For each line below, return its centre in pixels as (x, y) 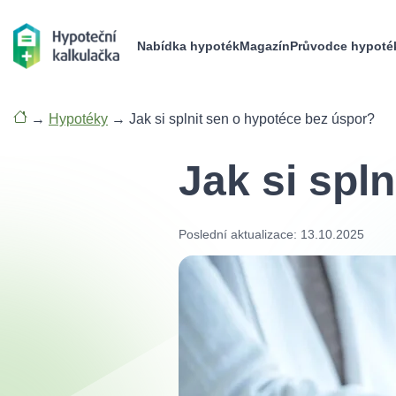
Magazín (265, 46)
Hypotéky (78, 119)
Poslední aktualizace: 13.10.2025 (271, 234)
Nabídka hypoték (188, 46)
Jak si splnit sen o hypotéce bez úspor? (252, 119)
